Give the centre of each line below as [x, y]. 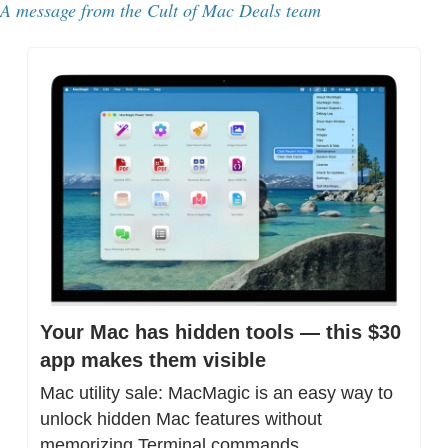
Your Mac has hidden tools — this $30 [220, 331]
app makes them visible [153, 359]
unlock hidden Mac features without [181, 418]
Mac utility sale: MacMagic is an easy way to [216, 392]
